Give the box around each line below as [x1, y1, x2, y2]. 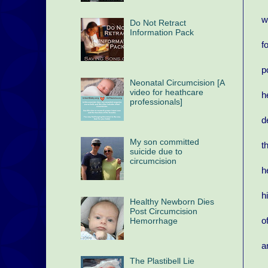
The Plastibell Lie [130, 256, 195, 266]
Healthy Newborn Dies [130, 196, 215, 206]
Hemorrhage [130, 215, 178, 226]
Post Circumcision [130, 206, 198, 216]
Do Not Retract [130, 18, 187, 28]
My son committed [130, 137, 200, 147]
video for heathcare [130, 87, 204, 97]
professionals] [130, 96, 183, 106]
